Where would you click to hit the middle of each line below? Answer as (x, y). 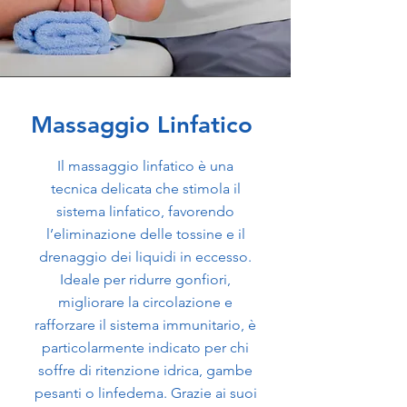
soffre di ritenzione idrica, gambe (145, 370)
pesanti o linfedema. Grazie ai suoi (145, 393)
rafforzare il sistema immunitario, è (145, 325)
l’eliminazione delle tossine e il (145, 234)
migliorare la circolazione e (145, 302)
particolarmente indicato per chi (145, 347)
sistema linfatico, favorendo (145, 211)
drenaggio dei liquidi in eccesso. (145, 257)
